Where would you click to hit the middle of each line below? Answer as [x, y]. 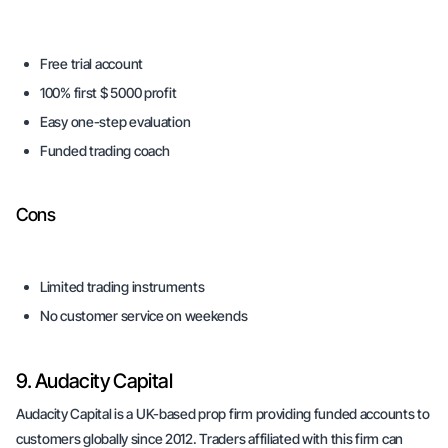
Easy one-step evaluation [115, 121]
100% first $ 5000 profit [108, 92]
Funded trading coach [105, 150]
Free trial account [91, 63]
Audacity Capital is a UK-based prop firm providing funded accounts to [223, 413]
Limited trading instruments [122, 286]
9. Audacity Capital [94, 381]
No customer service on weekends [144, 315]
